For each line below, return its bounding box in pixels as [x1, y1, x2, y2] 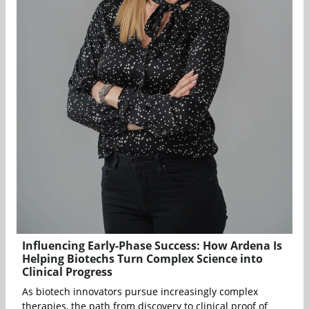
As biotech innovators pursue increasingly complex [22, 284, 258, 298]
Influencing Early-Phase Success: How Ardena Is [22, 237, 282, 253]
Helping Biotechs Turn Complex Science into [22, 250, 263, 266]
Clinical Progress [22, 263, 112, 279]
